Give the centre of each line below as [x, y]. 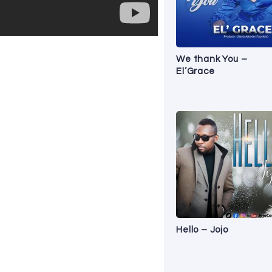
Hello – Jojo [202, 229]
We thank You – [212, 59]
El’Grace [195, 71]
